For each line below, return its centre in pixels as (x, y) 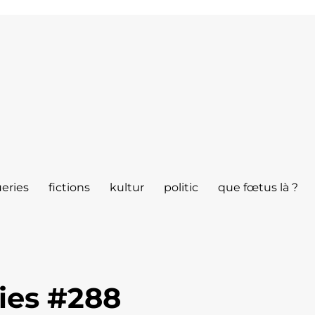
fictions (70, 187)
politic (181, 187)
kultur (127, 187)
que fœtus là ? (258, 187)
